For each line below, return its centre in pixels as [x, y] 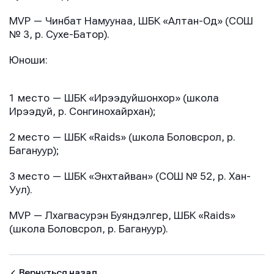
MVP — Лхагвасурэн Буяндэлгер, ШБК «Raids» [122, 216]
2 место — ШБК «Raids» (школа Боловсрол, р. [122, 138]
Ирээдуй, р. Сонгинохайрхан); [83, 112]
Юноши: [28, 61]
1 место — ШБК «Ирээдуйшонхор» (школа [114, 98]
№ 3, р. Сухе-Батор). [59, 35]
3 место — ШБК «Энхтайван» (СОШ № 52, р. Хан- [130, 177]
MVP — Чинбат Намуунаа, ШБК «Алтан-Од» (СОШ [131, 21]
